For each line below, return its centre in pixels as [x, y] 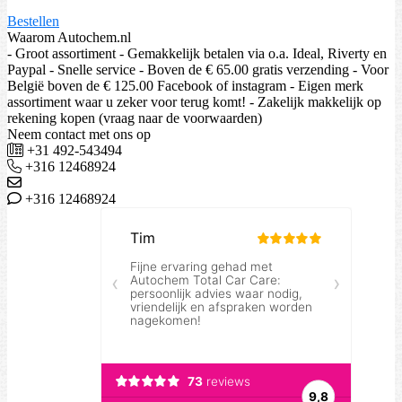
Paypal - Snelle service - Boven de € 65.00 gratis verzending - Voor [198, 70]
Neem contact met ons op [79, 135]
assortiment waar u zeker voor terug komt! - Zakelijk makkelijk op [194, 102]
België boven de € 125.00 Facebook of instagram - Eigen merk [185, 86]
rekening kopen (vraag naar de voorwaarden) [135, 118]
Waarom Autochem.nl [69, 38]
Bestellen [33, 22]
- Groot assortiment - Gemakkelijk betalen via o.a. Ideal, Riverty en [197, 54]
